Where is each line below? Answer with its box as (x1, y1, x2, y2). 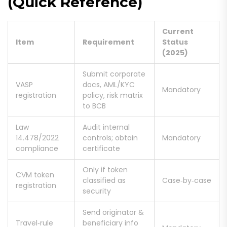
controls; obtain (83, 133, 138, 143)
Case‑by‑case (162, 175, 211, 186)
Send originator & (83, 207, 144, 218)
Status (162, 37, 188, 48)
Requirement (83, 37, 134, 48)
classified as (83, 175, 126, 186)
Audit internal (83, 122, 130, 133)
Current (162, 26, 194, 37)
